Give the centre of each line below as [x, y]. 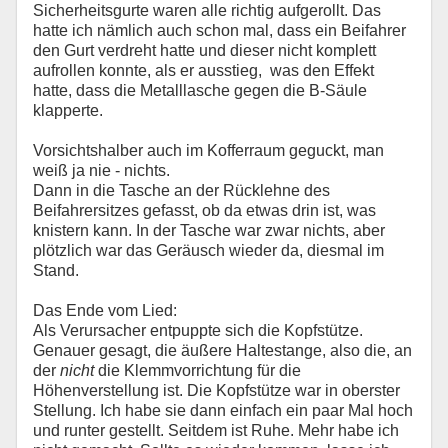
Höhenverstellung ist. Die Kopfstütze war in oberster [216, 390]
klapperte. [68, 110]
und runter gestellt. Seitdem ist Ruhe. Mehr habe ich [216, 430]
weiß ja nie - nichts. [101, 170]
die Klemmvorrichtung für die [197, 370]
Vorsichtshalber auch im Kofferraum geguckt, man [208, 150]
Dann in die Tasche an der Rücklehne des [181, 190]
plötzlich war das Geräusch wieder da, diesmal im [208, 250]
